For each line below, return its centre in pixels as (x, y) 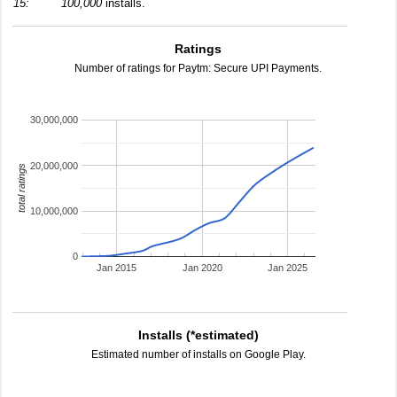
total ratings (21, 188)
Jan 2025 (288, 268)
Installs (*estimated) (198, 335)
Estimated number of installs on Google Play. (198, 354)
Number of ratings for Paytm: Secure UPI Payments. (198, 68)
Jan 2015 (117, 268)
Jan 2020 (202, 268)
